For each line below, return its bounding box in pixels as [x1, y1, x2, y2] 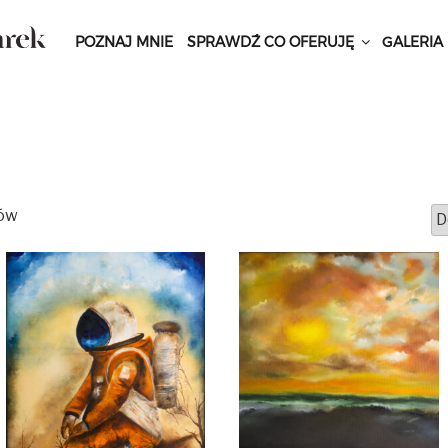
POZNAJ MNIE [74, 32, 173, 51]
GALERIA [381, 32, 443, 51]
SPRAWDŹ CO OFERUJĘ [186, 32, 354, 51]
